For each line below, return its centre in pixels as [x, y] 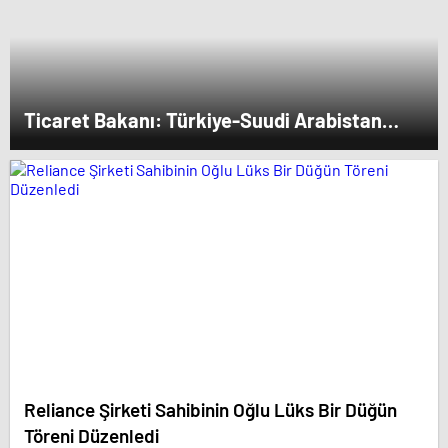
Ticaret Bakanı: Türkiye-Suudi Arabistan [203, 120]
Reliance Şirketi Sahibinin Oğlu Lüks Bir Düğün [210, 409]
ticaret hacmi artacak [122, 145]
